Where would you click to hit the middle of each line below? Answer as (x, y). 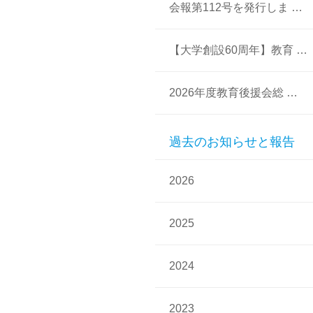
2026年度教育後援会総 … (233, 93)
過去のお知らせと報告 (232, 141)
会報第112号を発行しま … (236, 7)
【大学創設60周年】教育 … (238, 50)
